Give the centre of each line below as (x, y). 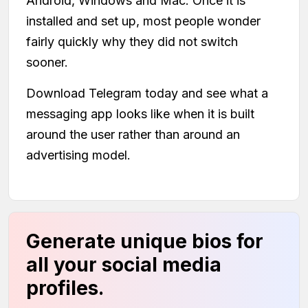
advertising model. (78, 155)
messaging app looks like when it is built (140, 113)
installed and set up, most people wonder (143, 21)
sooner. (47, 62)
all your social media (124, 264)
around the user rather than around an (133, 134)
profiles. (65, 288)
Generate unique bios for (145, 241)
